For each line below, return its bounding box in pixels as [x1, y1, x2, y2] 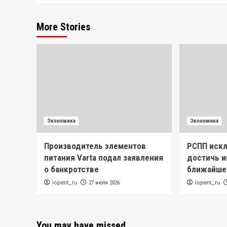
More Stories [36, 21, 90, 33]
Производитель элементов [44, 141, 146, 152]
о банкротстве [44, 164, 99, 175]
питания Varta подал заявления [44, 153, 163, 163]
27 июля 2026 [89, 179, 120, 186]
